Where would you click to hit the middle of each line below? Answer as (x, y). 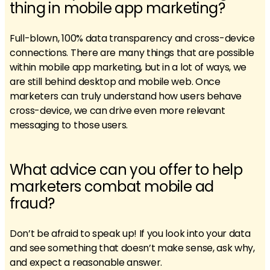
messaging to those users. (69, 125)
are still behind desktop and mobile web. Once (115, 82)
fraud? (32, 203)
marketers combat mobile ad (112, 187)
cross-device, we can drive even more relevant (118, 111)
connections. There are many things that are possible (132, 53)
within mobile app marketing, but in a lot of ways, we (128, 67)
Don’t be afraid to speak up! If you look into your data (130, 234)
